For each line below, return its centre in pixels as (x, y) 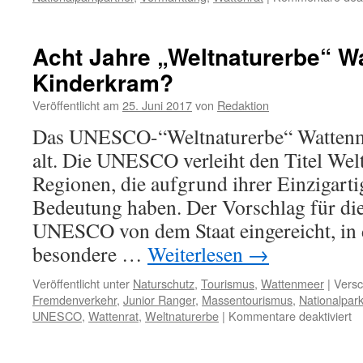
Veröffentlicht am (76, 105)
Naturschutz (164, 283)
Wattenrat (113, 316)
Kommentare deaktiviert (290, 316)
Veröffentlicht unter (81, 283)
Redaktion (243, 105)
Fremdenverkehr (75, 299)
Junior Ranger (159, 299)
